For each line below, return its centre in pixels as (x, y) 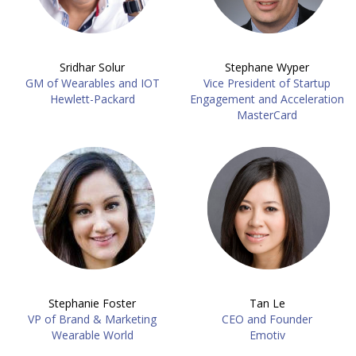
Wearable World (92, 335)
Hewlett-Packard (92, 99)
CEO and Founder (267, 319)
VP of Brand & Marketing (92, 319)
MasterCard (267, 115)
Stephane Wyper (267, 67)
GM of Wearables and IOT (92, 83)
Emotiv (267, 335)
